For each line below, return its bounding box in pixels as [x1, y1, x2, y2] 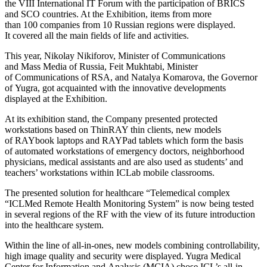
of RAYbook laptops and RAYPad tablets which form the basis [5, 135, 243, 146]
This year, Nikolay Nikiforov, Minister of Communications [5, 51, 225, 61]
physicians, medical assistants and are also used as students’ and [5, 157, 243, 167]
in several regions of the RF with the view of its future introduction [5, 209, 255, 220]
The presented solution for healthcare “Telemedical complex [5, 188, 230, 198]
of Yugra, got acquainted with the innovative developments [5, 83, 226, 94]
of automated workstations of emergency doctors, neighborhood [5, 146, 244, 157]
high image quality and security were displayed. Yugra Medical [5, 251, 241, 262]
